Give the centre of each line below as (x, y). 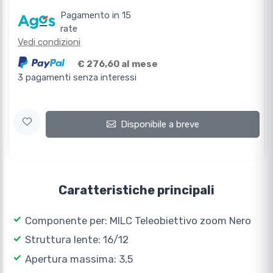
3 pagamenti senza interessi (77, 78)
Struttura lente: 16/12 (76, 240)
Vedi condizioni (49, 42)
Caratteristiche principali (136, 190)
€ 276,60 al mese (118, 64)
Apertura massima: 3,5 (79, 259)
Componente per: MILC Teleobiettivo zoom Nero (138, 220)
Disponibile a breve (160, 125)
